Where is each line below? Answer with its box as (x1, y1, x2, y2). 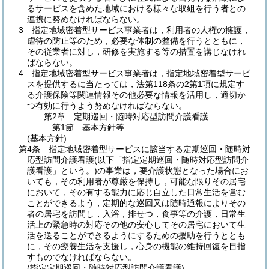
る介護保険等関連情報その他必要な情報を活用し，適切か (27, 90, 246, 100)
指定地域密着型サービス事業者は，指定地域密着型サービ (32, 68, 250, 78)
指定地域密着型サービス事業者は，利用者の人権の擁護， (32, 25, 250, 35)
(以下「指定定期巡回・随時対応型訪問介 (94, 155, 249, 165)
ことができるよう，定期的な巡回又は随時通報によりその (27, 198, 246, 208)
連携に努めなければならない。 (27, 14, 145, 24)
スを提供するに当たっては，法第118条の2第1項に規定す (27, 79, 244, 89)
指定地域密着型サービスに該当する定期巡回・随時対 (49, 144, 250, 154)
